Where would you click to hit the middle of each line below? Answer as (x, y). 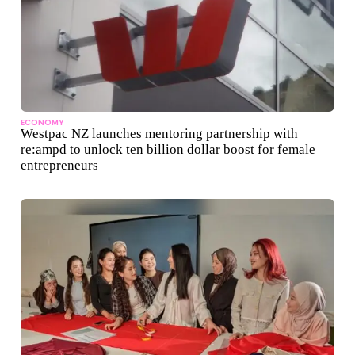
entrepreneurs (59, 166)
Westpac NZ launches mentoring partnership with (159, 134)
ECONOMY (42, 123)
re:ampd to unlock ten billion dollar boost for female (168, 150)
